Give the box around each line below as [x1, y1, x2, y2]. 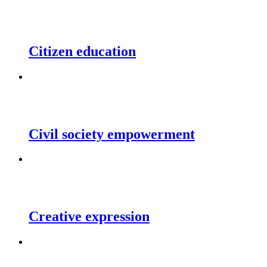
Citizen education [29, 43, 136, 59]
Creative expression [29, 209, 150, 225]
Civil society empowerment [29, 126, 195, 142]
